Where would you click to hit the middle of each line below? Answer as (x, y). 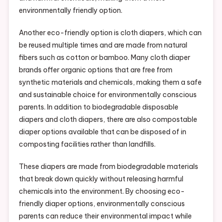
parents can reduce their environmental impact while (105, 216)
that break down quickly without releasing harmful (101, 179)
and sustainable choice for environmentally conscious (108, 94)
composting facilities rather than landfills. (87, 144)
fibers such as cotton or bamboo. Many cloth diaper (104, 57)
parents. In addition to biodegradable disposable (98, 107)
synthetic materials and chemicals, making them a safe (110, 82)
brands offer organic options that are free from (95, 70)
